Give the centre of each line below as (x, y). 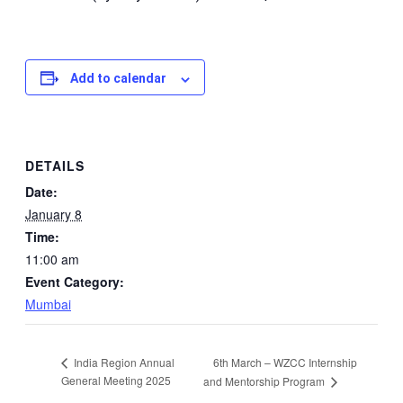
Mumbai (48, 304)
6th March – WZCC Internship (285, 362)
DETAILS (55, 166)
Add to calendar (118, 79)
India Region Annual (123, 363)
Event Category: (75, 282)
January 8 (54, 215)
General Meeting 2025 (116, 381)
